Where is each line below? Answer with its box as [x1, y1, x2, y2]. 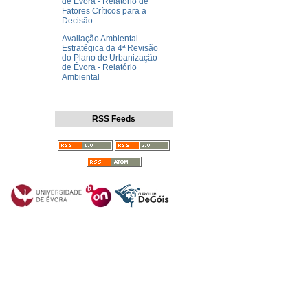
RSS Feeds [92, 114, 135, 124]
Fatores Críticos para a [62, 6, 146, 16]
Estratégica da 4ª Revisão [62, 43, 158, 54]
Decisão [62, 16, 93, 26]
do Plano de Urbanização [62, 53, 157, 63]
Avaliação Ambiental [62, 34, 138, 44]
